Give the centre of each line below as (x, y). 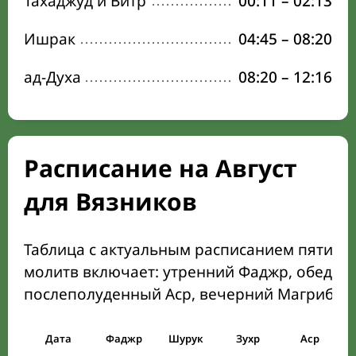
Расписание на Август (161, 168)
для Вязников (110, 201)
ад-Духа (52, 77)
